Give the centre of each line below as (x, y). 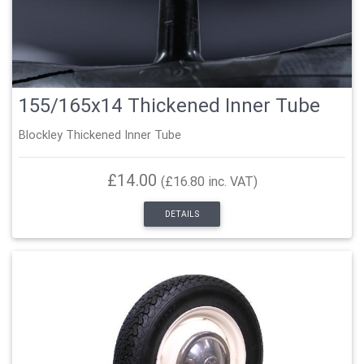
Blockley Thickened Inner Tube (100, 134)
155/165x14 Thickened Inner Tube (169, 105)
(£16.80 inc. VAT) (209, 181)
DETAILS (182, 214)
